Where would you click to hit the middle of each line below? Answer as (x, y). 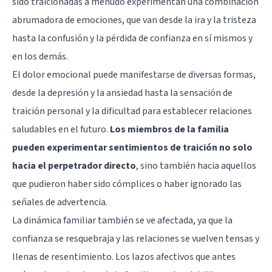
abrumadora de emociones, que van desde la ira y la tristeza (134, 20)
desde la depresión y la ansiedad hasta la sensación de (122, 93)
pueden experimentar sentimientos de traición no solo (132, 147)
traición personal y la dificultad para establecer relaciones (132, 111)
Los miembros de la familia (169, 129)
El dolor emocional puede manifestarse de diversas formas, (134, 74)
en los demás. (40, 56)
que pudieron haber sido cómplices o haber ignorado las (127, 184)
